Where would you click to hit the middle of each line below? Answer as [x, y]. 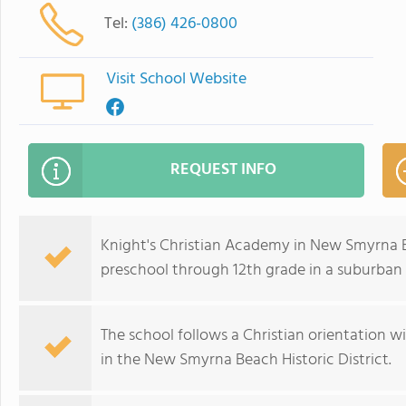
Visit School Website [177, 79]
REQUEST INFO [223, 170]
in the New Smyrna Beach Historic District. [246, 360]
